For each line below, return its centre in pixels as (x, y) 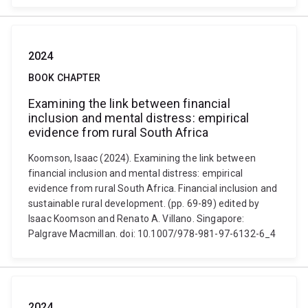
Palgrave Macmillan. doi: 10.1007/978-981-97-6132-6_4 (152, 234)
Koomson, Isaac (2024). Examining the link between (142, 158)
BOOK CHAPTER (64, 78)
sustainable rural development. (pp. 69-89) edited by (144, 203)
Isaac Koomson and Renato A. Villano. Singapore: (136, 219)
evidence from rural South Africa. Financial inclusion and (153, 188)
